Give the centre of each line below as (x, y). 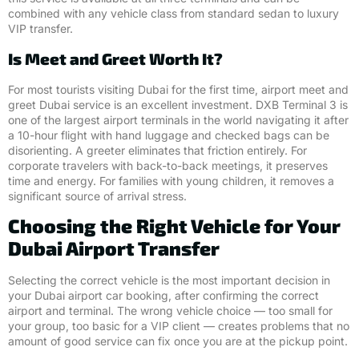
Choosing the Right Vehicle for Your (174, 226)
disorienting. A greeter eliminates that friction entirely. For (157, 150)
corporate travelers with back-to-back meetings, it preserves (168, 165)
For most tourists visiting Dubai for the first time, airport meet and (178, 89)
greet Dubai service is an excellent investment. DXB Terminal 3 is (178, 104)
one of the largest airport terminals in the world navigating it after (178, 119)
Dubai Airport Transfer (114, 248)
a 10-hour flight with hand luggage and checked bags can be (169, 135)
